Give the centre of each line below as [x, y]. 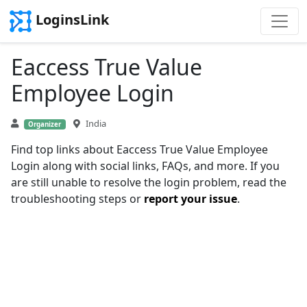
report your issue [191, 199]
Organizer [45, 124]
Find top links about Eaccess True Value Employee [139, 149]
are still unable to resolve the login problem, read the [149, 182]
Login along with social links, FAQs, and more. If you [145, 166]
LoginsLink [72, 20]
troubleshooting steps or [77, 199]
